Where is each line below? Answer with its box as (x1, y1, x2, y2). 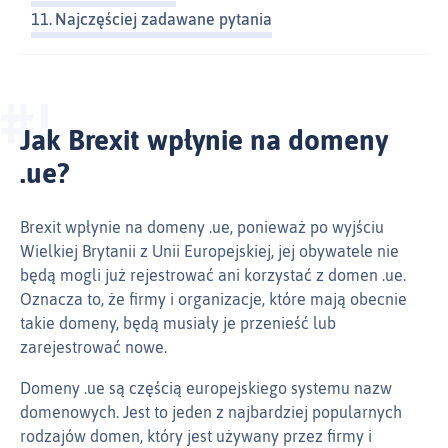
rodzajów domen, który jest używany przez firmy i (20, 427, 372, 446)
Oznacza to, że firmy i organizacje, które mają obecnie (20, 290, 407, 309)
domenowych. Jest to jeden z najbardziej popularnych (20, 403, 402, 422)
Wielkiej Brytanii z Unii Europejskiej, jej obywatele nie (20, 242, 399, 261)
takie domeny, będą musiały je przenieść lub (20, 314, 336, 333)
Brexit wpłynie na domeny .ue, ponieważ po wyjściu (20, 218, 384, 237)
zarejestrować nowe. (20, 338, 167, 357)
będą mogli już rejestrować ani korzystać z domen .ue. (20, 266, 406, 285)
